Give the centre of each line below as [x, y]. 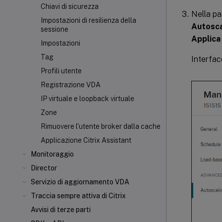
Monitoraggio [52, 154]
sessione [55, 29]
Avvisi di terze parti [61, 210]
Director [44, 168]
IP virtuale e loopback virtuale [87, 99]
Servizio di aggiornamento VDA [80, 182]
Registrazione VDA [71, 85]
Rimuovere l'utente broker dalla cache [101, 126]
